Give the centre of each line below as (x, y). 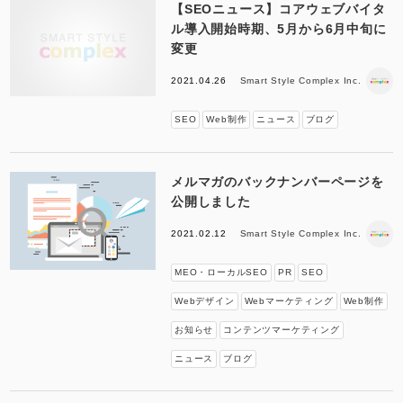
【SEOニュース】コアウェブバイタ (278, 9)
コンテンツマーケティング (282, 329)
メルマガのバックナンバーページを (277, 181)
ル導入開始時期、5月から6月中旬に (278, 29)
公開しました (210, 201)
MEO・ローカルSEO (221, 272)
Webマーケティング (289, 300)
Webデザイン (204, 300)
